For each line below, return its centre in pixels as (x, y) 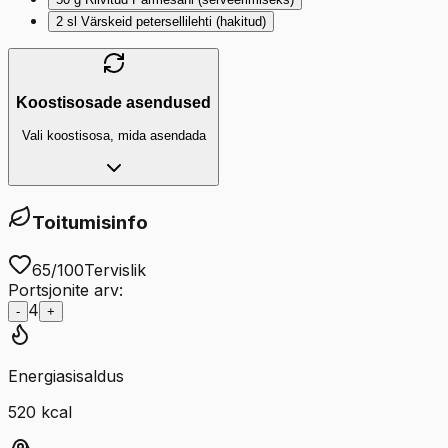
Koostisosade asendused (113, 102)
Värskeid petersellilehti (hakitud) (173, 22)
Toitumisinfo (90, 222)
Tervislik (115, 270)
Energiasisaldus (66, 376)
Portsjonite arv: (65, 290)
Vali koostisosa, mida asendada (113, 135)
